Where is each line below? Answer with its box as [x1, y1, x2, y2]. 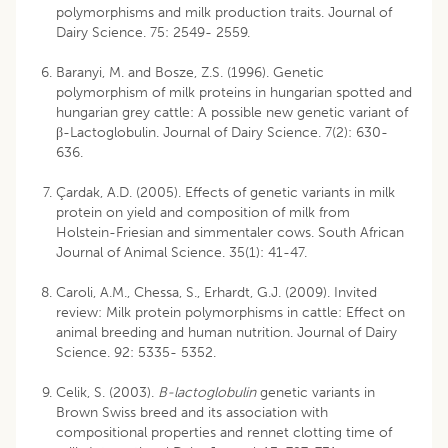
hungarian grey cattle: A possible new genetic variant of [56, 103, 408, 121]
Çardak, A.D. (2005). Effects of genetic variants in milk [56, 183, 395, 201]
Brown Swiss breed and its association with [56, 403, 328, 421]
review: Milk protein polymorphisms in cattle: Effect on [56, 303, 405, 321]
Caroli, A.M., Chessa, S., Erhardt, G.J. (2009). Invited [56, 283, 377, 301]
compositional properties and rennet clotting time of [56, 423, 392, 441]
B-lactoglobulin [154, 383, 256, 401]
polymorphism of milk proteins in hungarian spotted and [56, 83, 412, 101]
